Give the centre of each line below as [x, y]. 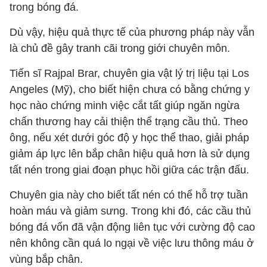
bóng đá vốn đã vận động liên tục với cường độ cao [132, 227]
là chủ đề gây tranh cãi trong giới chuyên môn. [120, 48]
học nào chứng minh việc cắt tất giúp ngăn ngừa [125, 105]
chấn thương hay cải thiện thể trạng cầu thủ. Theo [129, 122]
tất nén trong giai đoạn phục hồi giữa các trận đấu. [129, 170]
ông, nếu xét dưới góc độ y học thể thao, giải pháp [129, 138]
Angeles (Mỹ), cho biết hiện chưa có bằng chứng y [130, 89]
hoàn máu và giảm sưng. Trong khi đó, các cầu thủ [130, 211]
